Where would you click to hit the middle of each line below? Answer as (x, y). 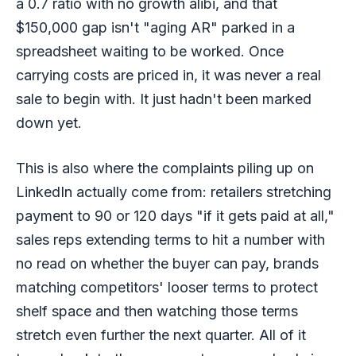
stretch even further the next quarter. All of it (161, 335)
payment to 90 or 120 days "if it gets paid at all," (175, 215)
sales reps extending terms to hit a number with (170, 239)
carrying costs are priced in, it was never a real (168, 75)
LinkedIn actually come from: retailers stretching (174, 192)
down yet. (49, 122)
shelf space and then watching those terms (157, 311)
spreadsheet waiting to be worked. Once (150, 51)
